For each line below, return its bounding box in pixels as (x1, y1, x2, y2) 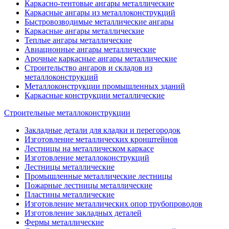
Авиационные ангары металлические (25, 44, 156, 54)
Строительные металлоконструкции (4, 108, 130, 117)
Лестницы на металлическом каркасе (25, 144, 154, 153)
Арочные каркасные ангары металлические (25, 54, 177, 63)
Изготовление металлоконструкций (25, 153, 149, 162)
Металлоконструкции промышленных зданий (25, 81, 185, 90)
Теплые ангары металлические (25, 35, 132, 44)
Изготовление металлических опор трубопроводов (25, 199, 202, 208)
